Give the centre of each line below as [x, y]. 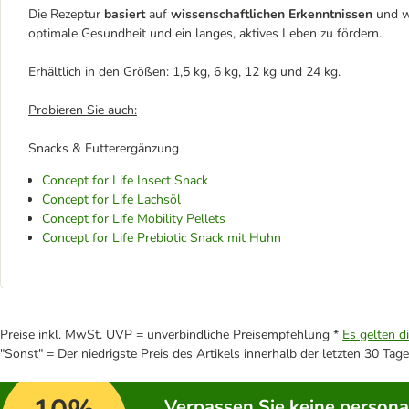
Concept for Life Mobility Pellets [134, 218]
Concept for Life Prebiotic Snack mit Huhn [162, 237]
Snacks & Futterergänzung [104, 148]
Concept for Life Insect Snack [125, 180]
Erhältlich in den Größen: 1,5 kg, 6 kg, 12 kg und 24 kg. [184, 71]
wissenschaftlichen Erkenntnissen [273, 14]
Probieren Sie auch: [83, 110]
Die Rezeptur [66, 14]
